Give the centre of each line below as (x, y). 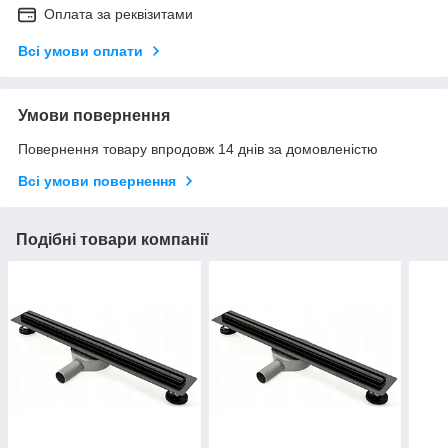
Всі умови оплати (80, 51)
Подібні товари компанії (112, 240)
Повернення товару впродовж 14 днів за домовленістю (198, 149)
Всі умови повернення (97, 181)
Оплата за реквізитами (118, 14)
